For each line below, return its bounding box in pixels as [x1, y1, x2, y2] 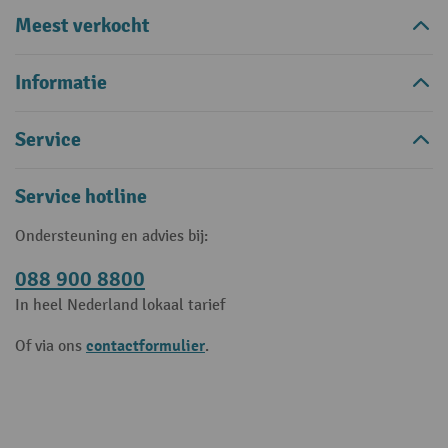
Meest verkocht [15, 13, 150, 38]
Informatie [15, 70, 107, 95]
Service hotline [15, 184, 147, 209]
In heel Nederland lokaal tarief [15, 296, 225, 315]
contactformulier [86, 336, 205, 356]
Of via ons [15, 337, 86, 356]
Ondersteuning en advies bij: [15, 227, 208, 246]
